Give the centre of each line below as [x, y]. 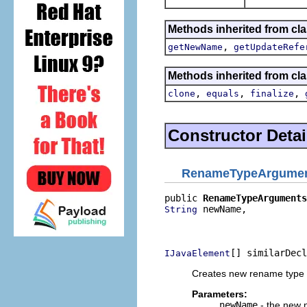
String [181, 209]
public [184, 198]
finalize [272, 93]
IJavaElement [197, 253]
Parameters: [220, 294]
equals [223, 93]
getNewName [195, 47]
